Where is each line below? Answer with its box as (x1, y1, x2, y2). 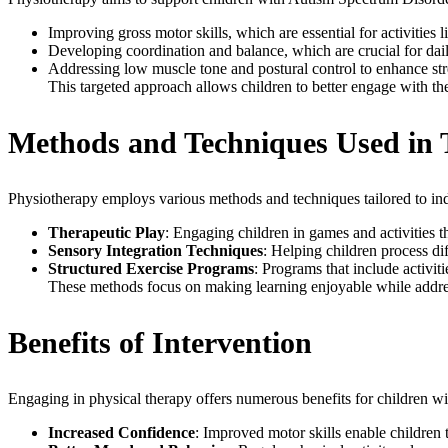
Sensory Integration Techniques (48, 241, 263, 259)
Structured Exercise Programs (48, 259, 254, 277)
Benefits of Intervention (8, 325, 312, 359)
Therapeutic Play (48, 223, 165, 241)
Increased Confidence (48, 423, 195, 441)
